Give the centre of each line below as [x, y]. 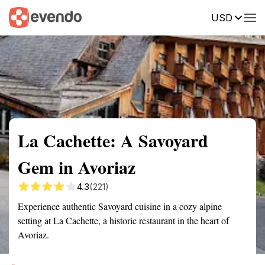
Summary [27, 17]
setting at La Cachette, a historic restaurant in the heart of [123, 220]
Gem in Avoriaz [77, 167]
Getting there [122, 17]
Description [188, 17]
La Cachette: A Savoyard [113, 140]
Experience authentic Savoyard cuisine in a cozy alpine [120, 206]
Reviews [244, 17]
